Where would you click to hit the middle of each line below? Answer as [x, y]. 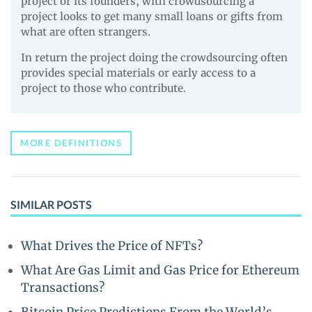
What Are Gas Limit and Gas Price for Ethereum [160, 270]
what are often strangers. [86, 32]
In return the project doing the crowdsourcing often [154, 57]
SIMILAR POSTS [51, 204]
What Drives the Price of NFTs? [112, 246]
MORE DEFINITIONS [71, 143]
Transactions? [63, 288]
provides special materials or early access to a [138, 73]
